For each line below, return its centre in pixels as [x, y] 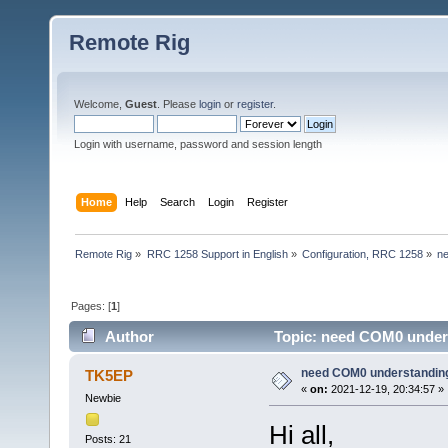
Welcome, [99, 104]
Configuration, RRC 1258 [362, 253]
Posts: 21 [107, 438]
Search [178, 201]
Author [130, 337]
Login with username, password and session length [198, 144]
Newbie [102, 398]
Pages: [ [91, 305]
